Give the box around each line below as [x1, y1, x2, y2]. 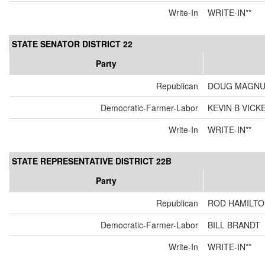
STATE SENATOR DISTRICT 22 [12, 38, 132, 50]
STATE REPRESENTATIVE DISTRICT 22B [12, 155, 172, 167]
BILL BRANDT [208, 219, 260, 231]
